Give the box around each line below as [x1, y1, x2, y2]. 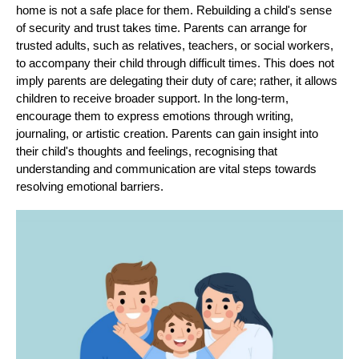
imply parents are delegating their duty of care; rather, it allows [16, 73, 337, 87]
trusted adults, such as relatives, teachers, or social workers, [16, 38, 333, 52]
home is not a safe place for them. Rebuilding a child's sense [16, 2, 332, 17]
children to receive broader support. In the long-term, [16, 91, 288, 105]
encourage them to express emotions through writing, [16, 108, 293, 123]
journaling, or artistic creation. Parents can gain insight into [16, 126, 318, 140]
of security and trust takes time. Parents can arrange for [16, 20, 307, 34]
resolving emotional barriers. [16, 179, 163, 193]
